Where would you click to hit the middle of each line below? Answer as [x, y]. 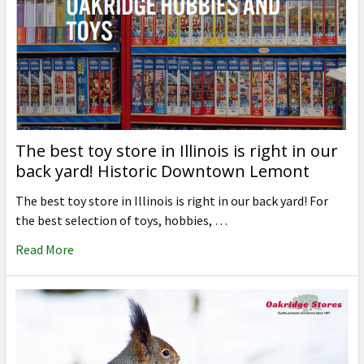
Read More [45, 250]
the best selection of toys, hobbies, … [121, 221]
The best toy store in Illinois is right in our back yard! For [172, 201]
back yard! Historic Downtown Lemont [162, 171]
